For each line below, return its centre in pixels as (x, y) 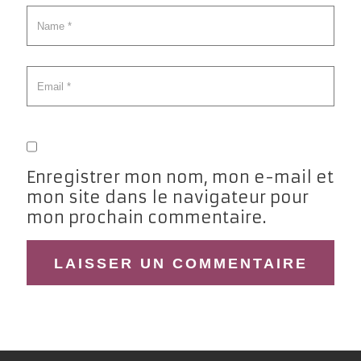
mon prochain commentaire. (147, 217)
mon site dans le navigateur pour (168, 197)
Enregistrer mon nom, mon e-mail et (180, 177)
